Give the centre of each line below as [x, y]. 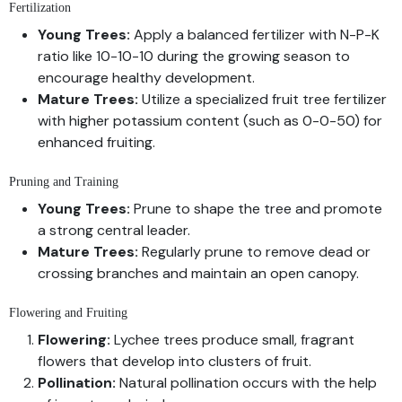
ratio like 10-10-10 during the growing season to [194, 56]
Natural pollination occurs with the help [246, 382]
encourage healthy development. [146, 77]
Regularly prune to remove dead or [254, 251]
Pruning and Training [64, 181]
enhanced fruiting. [96, 142]
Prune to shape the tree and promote [256, 208]
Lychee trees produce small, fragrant [232, 339]
